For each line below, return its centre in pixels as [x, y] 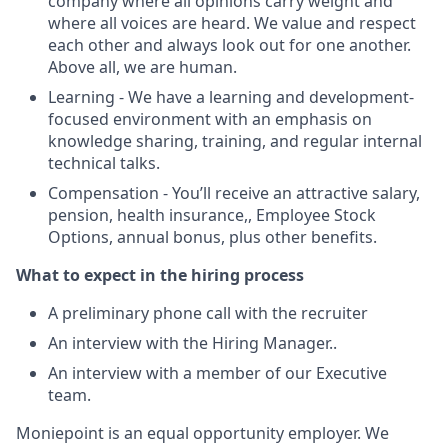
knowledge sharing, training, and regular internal [235, 141]
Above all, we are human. [142, 67]
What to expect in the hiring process [160, 275]
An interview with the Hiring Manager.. [192, 343]
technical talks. [104, 163]
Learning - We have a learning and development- [231, 97]
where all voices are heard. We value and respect [232, 23]
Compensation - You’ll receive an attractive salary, [234, 193]
